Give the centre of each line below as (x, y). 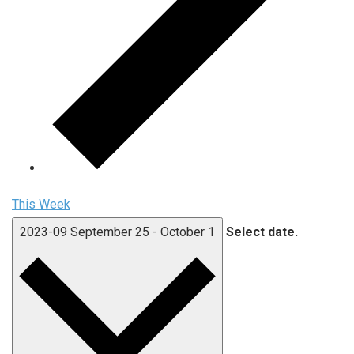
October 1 (188, 232)
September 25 (111, 232)
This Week (41, 205)
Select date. (262, 232)
